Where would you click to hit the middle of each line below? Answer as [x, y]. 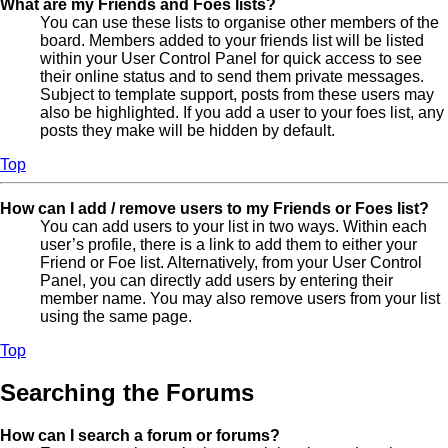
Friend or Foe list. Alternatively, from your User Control [231, 262]
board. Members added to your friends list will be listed [232, 40]
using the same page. [116, 316]
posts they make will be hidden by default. [187, 130]
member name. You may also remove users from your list [240, 298]
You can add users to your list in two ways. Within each [233, 226]
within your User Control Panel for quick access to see [231, 58]
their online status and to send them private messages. [232, 76]
